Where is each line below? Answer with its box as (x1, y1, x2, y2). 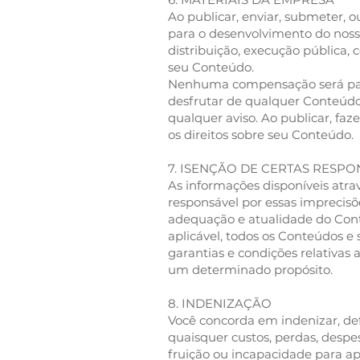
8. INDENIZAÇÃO (168, 296, 272, 311)
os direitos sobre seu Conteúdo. (168, 127, 354, 142)
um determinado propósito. (168, 262, 333, 277)
